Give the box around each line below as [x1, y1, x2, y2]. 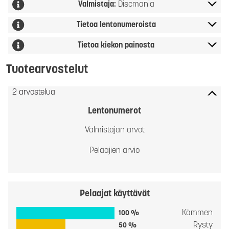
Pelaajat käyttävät [79, 189, 150, 199]
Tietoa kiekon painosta [78, 41, 154, 50]
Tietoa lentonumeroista [76, 21, 156, 29]
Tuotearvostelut [6, 64, 88, 76]
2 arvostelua [12, 88, 55, 97]
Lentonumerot [88, 106, 141, 116]
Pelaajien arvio [89, 147, 140, 155]
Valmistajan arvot [84, 126, 145, 134]
